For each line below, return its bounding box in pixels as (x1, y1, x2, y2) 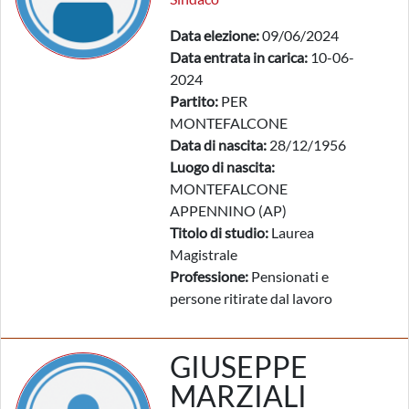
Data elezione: (170, 26, 259, 44)
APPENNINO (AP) (170, 202, 287, 219)
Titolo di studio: (170, 224, 268, 241)
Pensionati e (248, 267, 329, 285)
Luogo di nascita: (170, 158, 275, 175)
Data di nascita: (170, 136, 267, 153)
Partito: (170, 92, 218, 110)
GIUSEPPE (170, 349, 308, 384)
